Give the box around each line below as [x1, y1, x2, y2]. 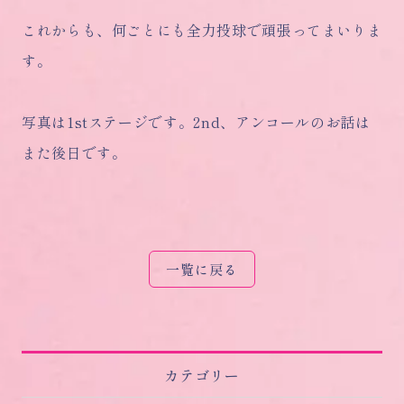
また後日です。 [22, 142, 127, 164]
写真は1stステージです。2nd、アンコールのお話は [22, 111, 371, 133]
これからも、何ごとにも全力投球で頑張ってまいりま [22, 19, 382, 41]
